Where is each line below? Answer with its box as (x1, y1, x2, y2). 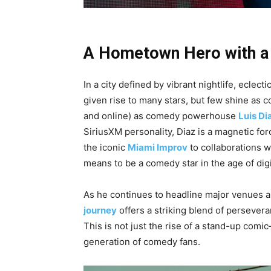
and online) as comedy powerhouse (83, 110, 238, 122)
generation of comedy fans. (83, 236, 200, 248)
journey (83, 204, 117, 217)
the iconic (83, 142, 128, 154)
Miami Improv (128, 142, 188, 154)
